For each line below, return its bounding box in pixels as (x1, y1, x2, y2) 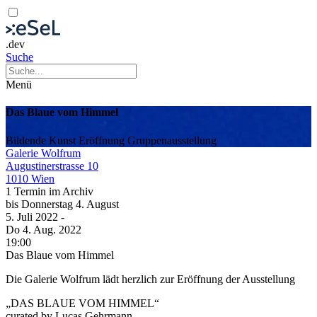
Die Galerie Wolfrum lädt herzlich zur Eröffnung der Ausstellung (6, 272, 295, 285)
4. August (76, 197, 119, 210)
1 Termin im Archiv (6, 185, 93, 197)
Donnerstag (21, 197, 76, 210)
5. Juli (6, 210, 35, 223)
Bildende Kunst (6, 134, 79, 146)
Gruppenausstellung (127, 134, 217, 146)
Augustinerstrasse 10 (6, 159, 98, 172)
